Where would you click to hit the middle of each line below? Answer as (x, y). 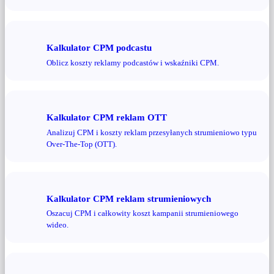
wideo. (57, 225)
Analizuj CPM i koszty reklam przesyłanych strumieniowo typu (152, 132)
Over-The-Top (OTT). (82, 144)
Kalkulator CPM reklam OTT (107, 117)
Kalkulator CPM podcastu (99, 48)
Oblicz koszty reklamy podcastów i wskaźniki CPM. (133, 62)
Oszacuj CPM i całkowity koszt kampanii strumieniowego (143, 213)
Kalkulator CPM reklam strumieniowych (129, 198)
